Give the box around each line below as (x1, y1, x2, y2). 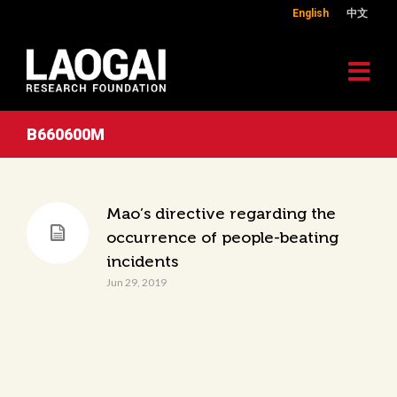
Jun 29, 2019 (106, 276, 167, 289)
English (292, 6, 329, 19)
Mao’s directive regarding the (106, 205, 336, 222)
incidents (106, 253, 178, 270)
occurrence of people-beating (106, 229, 339, 246)
